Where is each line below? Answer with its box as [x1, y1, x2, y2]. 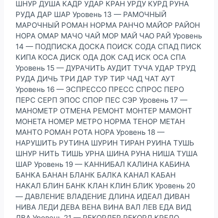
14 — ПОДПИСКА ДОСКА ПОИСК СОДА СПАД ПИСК [16, 41, 201, 51]
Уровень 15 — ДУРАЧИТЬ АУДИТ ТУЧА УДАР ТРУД [16, 63, 196, 73]
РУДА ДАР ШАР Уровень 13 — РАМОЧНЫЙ [16, 9, 166, 19]
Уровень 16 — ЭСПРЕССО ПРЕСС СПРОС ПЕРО [16, 84, 184, 94]
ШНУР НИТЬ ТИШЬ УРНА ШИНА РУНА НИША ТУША [16, 148, 198, 158]
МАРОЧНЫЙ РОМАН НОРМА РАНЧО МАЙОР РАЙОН [16, 20, 200, 30]
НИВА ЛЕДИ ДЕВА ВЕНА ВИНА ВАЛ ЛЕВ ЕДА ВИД [16, 202, 191, 212]
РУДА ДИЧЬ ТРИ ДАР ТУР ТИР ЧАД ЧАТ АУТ [16, 73, 175, 83]
